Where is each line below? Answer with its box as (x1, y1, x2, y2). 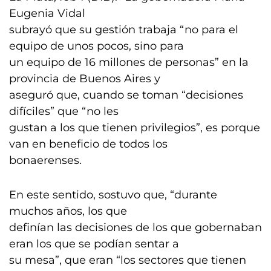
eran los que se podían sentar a (9, 237, 179, 250)
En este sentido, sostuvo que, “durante (9, 188, 217, 201)
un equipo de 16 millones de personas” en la (9, 56, 249, 69)
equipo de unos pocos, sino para (9, 39, 184, 53)
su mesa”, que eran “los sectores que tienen (9, 253, 246, 267)
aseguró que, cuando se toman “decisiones (9, 88, 243, 102)
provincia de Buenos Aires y (9, 72, 160, 85)
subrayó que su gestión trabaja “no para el (9, 23, 238, 36)
